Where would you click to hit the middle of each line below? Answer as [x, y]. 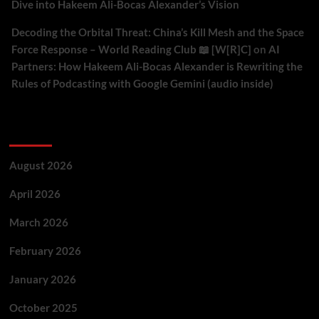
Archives [35, 132]
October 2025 [43, 308]
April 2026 [35, 194]
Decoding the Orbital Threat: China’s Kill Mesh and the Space [157, 32]
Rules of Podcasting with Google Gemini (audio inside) [142, 83]
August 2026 [41, 165]
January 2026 [42, 279]
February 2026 [45, 251]
